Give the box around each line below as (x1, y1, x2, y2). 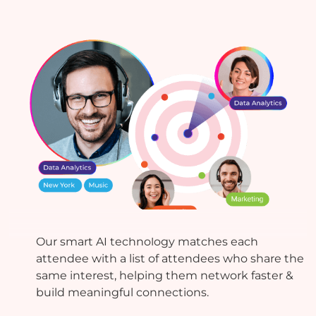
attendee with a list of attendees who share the (36, 251, 305, 265)
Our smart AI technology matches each (36, 234, 259, 248)
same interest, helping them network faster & (36, 268, 294, 282)
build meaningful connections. (36, 285, 209, 299)
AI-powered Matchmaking (36, 209, 232, 226)
